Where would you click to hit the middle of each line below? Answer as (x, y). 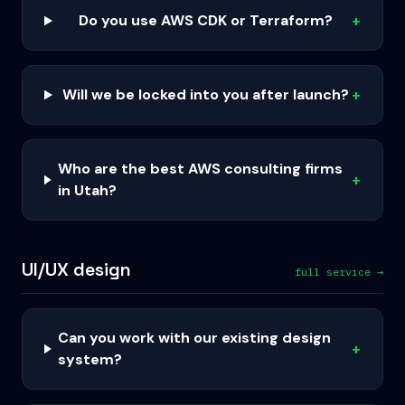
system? (90, 359)
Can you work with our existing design (195, 338)
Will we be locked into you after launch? (205, 94)
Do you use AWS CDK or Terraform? (205, 20)
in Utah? (88, 190)
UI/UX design (76, 269)
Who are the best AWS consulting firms (201, 169)
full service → (339, 272)
